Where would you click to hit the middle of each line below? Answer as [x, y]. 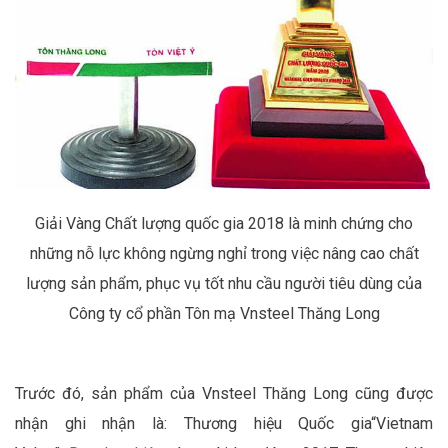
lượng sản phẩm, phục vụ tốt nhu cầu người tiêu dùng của [224, 284]
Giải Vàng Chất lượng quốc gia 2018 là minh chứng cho [224, 224]
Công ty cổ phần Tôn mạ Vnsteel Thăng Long [224, 314]
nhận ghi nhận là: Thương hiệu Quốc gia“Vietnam [224, 424]
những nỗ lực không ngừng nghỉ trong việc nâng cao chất [224, 254]
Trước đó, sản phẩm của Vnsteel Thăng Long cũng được [224, 394]
